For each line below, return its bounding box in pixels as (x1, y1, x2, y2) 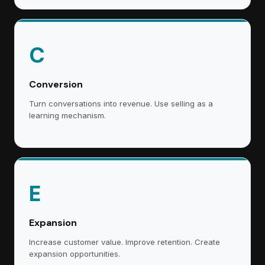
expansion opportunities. (29, 249, 120, 258)
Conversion (29, 78, 83, 91)
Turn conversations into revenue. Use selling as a (29, 99, 213, 108)
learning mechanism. (29, 111, 106, 120)
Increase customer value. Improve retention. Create (29, 237, 220, 247)
